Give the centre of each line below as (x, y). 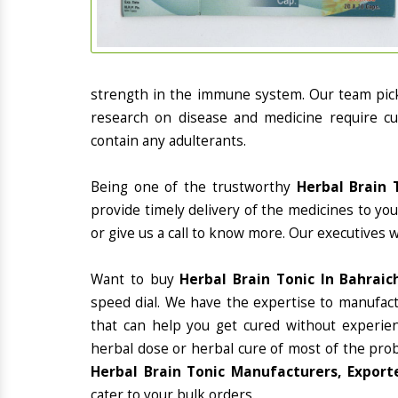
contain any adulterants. (168, 141)
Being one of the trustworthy (194, 187)
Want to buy (135, 279)
